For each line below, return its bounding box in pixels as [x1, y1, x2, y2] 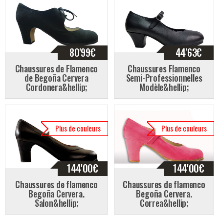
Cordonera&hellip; [25, 80, 88, 93]
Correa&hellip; [139, 196, 189, 209]
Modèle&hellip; [139, 80, 189, 93]
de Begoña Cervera [24, 71, 88, 84]
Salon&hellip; [34, 196, 79, 209]
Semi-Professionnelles [126, 71, 202, 84]
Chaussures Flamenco [127, 62, 201, 75]
